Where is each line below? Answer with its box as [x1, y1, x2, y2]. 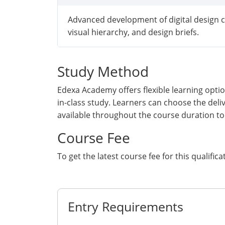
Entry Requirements [68, 198, 183, 215]
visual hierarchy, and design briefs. [68, 27, 199, 38]
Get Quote [65, 171, 104, 182]
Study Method [57, 62, 149, 81]
